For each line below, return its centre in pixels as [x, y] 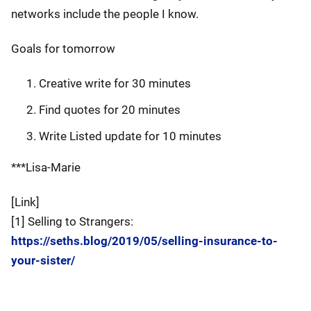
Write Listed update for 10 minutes [130, 136]
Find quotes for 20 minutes [110, 110]
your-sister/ [43, 260]
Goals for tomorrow [63, 49]
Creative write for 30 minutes [115, 83]
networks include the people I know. [105, 14]
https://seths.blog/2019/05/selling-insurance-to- [144, 241]
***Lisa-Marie [46, 167]
